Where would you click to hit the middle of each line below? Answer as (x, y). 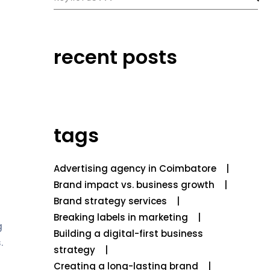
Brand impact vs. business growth (134, 185)
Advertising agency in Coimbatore (135, 168)
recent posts (115, 57)
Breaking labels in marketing (121, 217)
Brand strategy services (110, 201)
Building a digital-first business (128, 234)
